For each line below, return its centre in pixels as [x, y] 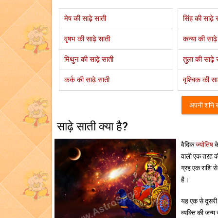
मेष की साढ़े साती [85, 18]
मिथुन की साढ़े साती [89, 59]
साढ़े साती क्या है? [92, 127]
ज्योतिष [204, 145]
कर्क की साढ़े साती [87, 80]
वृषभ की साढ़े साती [87, 39]
